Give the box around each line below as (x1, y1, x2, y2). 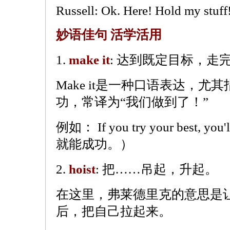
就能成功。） (56, 137, 133, 151)
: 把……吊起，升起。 (95, 162, 218, 176)
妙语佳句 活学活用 (56, 28, 162, 42)
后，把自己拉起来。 (56, 204, 171, 218)
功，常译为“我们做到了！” (56, 95, 208, 109)
